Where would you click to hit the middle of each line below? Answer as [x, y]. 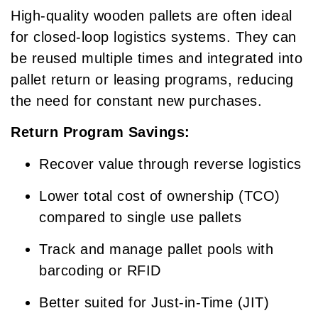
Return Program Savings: [100, 132]
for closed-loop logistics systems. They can [154, 37]
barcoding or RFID [100, 270]
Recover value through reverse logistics [170, 164]
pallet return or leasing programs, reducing [152, 79]
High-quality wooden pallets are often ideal [152, 15]
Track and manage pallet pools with [156, 249]
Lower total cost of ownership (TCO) [160, 196]
